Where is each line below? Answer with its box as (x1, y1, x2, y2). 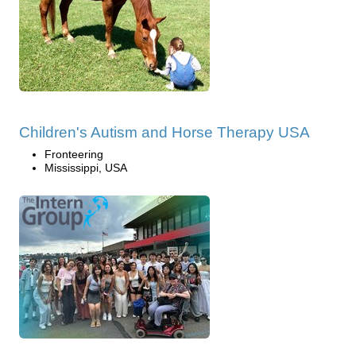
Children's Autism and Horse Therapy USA (19, 123, 310, 141)
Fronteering (44, 147, 103, 161)
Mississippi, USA (44, 161, 127, 174)
